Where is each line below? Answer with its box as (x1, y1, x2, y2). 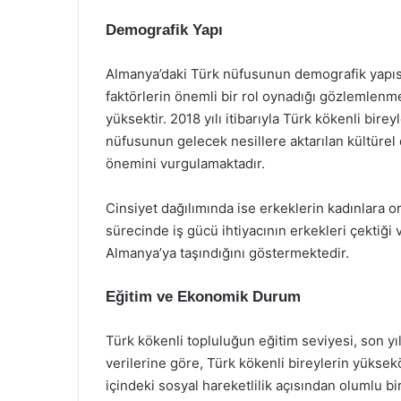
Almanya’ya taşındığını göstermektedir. (106, 243, 349, 261)
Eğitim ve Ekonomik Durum (106, 287, 301, 305)
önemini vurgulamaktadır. (106, 154, 265, 172)
